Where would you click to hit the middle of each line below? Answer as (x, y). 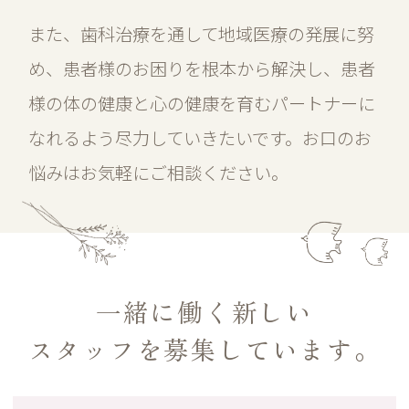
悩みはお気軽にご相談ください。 (159, 172)
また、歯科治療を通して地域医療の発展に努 (202, 33)
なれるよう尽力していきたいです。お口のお (200, 137)
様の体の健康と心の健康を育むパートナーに (202, 103)
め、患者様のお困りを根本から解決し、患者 (202, 68)
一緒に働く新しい (204, 312)
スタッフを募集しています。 (204, 349)
